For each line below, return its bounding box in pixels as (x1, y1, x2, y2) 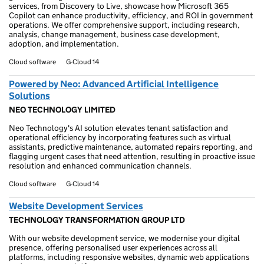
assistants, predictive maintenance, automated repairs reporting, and (9, 141, 253, 152)
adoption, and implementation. (9, 38, 119, 49)
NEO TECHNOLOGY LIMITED (9, 104, 115, 115)
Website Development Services (9, 200, 143, 212)
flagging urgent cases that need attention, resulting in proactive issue (9, 151, 255, 161)
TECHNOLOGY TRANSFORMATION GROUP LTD (9, 214, 185, 225)
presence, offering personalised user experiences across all (9, 242, 217, 253)
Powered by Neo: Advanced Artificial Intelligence (9, 78, 219, 90)
